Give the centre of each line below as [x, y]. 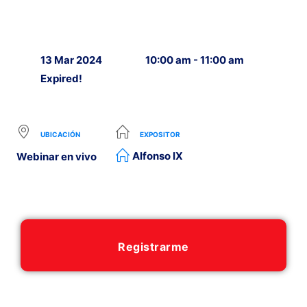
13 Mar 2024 [71, 60]
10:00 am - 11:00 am [195, 60]
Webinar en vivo [57, 157]
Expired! [61, 78]
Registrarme [153, 247]
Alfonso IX [158, 156]
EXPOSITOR [160, 134]
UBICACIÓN [60, 134]
